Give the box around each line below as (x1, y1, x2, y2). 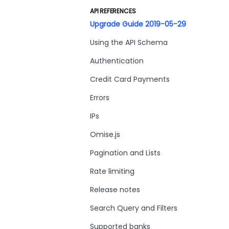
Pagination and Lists (90, 148, 161, 158)
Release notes (90, 185, 140, 195)
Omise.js (90, 129, 120, 140)
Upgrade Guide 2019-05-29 (90, 19, 186, 29)
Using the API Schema (90, 37, 168, 48)
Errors (90, 93, 109, 103)
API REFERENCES (90, 7, 136, 15)
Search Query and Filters (90, 203, 177, 213)
